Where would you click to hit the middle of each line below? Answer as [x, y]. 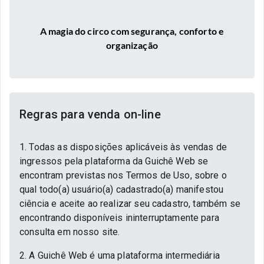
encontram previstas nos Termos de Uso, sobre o [123, 175]
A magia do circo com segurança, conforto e [132, 31]
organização [132, 45]
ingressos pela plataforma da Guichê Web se [114, 161]
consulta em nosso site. [70, 232]
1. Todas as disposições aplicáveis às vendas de [123, 147]
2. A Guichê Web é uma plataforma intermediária [120, 255]
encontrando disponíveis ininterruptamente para [119, 218]
